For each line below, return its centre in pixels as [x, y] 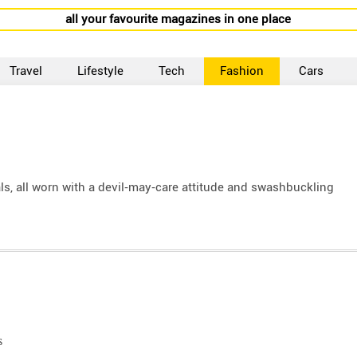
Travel [26, 71]
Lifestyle [101, 71]
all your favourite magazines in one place [178, 19]
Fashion [242, 71]
